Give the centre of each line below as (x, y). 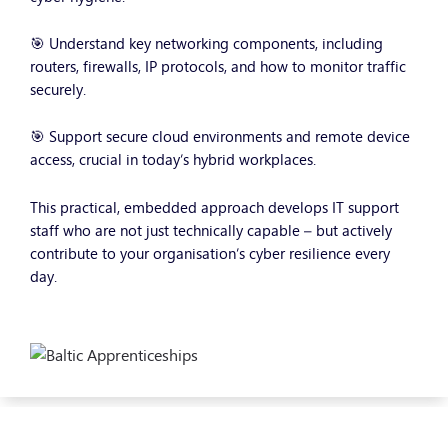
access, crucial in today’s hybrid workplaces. (173, 159)
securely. (58, 89)
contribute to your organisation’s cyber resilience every (210, 252)
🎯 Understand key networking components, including (206, 43)
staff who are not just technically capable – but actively (211, 229)
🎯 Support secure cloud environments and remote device (220, 136)
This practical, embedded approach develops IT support (214, 206)
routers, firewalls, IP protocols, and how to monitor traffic (218, 66)
